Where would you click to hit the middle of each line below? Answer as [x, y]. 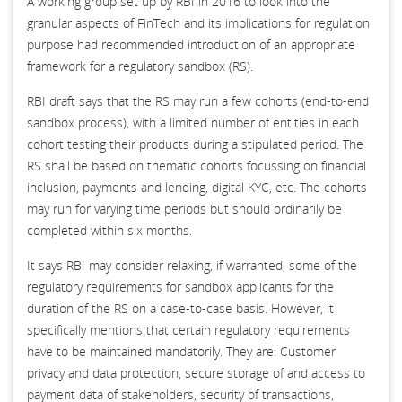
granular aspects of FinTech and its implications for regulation [198, 22]
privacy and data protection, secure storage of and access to [196, 372]
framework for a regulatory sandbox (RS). [140, 66]
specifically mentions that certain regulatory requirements [188, 329]
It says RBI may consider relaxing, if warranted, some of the [192, 265]
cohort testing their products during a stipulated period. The [195, 144]
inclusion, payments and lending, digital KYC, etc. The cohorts [197, 187]
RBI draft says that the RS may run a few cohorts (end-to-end [198, 100]
